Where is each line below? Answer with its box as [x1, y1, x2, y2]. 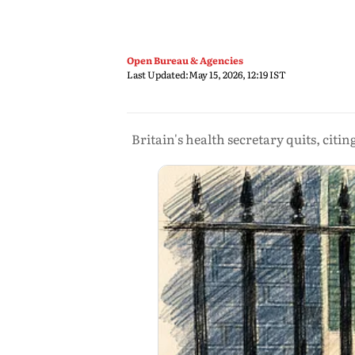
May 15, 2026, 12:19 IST [189, 67, 286, 82]
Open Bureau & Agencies [127, 53, 243, 67]
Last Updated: [127, 67, 189, 82]
